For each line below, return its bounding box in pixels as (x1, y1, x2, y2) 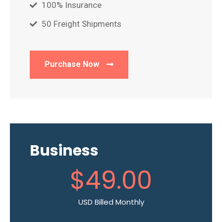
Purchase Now (45, 59, 99, 69)
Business (30, 140, 99, 161)
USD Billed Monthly (78, 197, 144, 207)
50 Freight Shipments (41, 19, 121, 29)
